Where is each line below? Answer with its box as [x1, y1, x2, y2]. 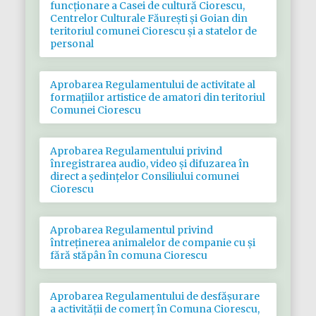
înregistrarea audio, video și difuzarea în [49, 157, 249, 170]
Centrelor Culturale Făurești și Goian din [49, 12, 248, 25]
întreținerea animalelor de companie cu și [49, 236, 255, 249]
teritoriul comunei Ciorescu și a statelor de [49, 25, 257, 37]
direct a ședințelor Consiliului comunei [49, 170, 239, 183]
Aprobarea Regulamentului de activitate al [49, 78, 255, 91]
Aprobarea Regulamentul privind [49, 224, 213, 236]
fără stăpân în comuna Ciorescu [49, 249, 207, 262]
